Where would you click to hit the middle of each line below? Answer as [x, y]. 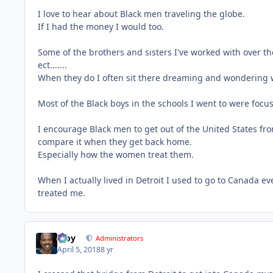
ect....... [52, 65]
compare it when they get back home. [115, 142]
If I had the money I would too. [101, 27]
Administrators [120, 238]
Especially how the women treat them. [116, 154]
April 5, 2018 [79, 249]
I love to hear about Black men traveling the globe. [141, 14]
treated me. [62, 193]
